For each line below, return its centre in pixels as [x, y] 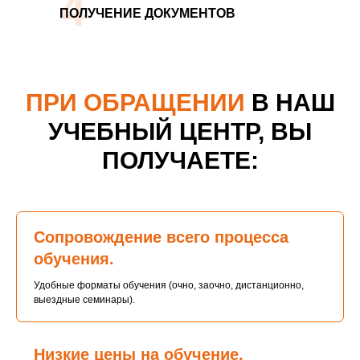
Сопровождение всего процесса [161, 237]
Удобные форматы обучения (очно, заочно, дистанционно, [169, 285]
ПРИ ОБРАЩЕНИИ [135, 102]
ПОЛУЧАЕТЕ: [180, 160]
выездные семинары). [84, 300]
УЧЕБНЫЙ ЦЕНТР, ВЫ [180, 131]
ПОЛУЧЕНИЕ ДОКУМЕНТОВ [147, 13]
